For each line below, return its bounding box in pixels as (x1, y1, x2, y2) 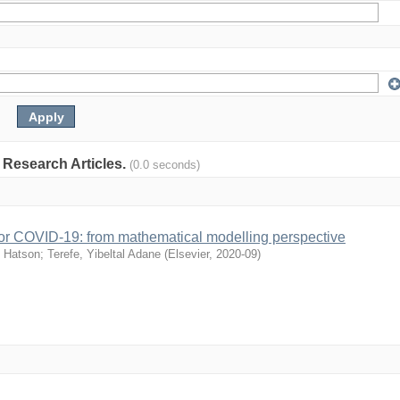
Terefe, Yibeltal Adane (47, 247, 161, 261)
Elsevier (168, 247, 209, 261)
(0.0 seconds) (129, 158, 200, 171)
